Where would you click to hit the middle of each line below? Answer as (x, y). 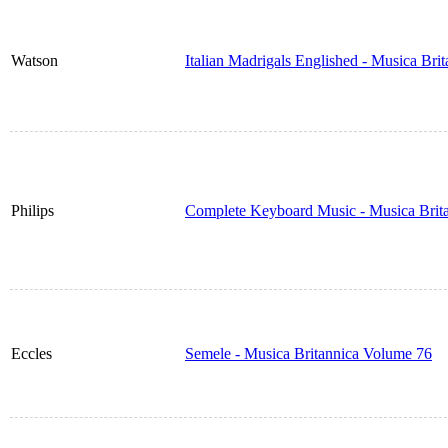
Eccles (31, 354)
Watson (34, 61)
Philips (32, 211)
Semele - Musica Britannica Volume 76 (308, 354)
